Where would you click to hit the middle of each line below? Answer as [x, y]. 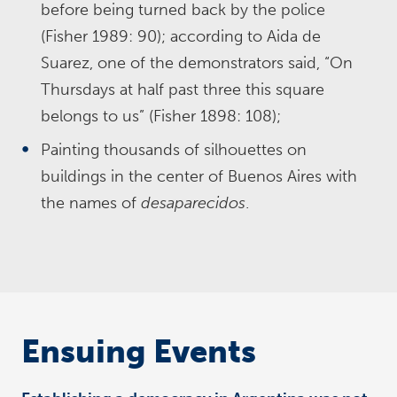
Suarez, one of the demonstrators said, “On [197, 63]
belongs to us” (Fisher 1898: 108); [161, 116]
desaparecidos [193, 203]
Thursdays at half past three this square [183, 90]
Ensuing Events [139, 351]
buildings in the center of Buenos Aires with [199, 176]
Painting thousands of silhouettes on [174, 150]
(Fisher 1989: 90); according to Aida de [181, 36]
